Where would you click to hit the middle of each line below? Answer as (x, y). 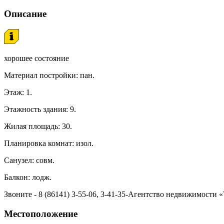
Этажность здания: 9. (40, 109)
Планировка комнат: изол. (49, 143)
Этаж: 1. (18, 92)
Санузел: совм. (29, 160)
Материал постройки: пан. (49, 75)
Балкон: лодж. (28, 177)
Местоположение (41, 213)
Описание (25, 14)
